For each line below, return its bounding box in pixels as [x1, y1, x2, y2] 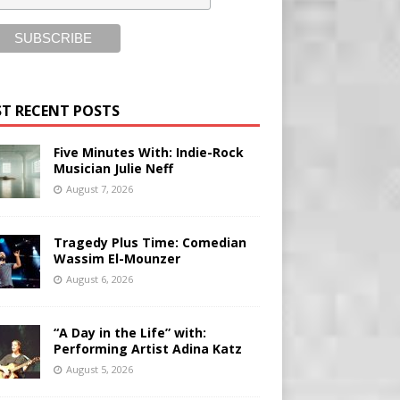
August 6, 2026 [65, 272, 133, 287]
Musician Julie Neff [53, 160, 173, 178]
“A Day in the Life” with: [53, 324, 206, 342]
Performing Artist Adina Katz [53, 340, 242, 358]
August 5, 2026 [65, 362, 133, 377]
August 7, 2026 [65, 182, 133, 196]
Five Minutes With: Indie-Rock [53, 144, 244, 162]
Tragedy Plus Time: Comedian [53, 234, 246, 252]
